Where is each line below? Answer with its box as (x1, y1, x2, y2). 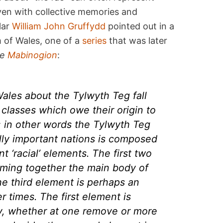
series (82, 35, 107, 46)
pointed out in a (106, 20, 175, 31)
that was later (107, 35, 168, 46)
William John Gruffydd (12, 20, 106, 31)
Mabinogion (7, 49, 58, 60)
